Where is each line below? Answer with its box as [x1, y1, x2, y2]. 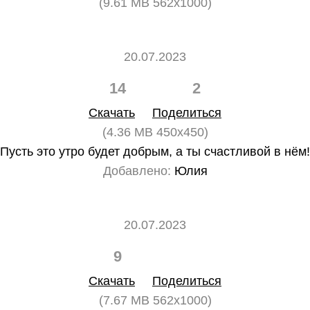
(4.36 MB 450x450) [102, 125, 208, 139]
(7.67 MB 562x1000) [98, 293, 212, 307]
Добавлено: [102, 164, 171, 178]
